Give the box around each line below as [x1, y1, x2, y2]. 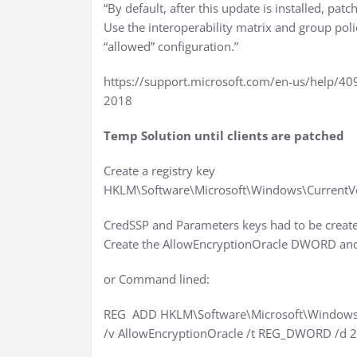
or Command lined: [104, 271, 210, 287]
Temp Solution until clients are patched [104, 127, 344, 143]
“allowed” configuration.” [104, 38, 238, 54]
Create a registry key [104, 163, 215, 178]
